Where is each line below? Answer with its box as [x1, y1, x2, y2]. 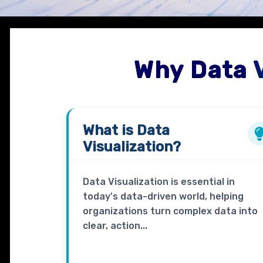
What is [82, 122, 137, 139]
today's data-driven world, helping [82, 191, 244, 203]
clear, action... [82, 220, 147, 232]
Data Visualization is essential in [82, 176, 235, 188]
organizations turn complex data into [82, 205, 258, 217]
